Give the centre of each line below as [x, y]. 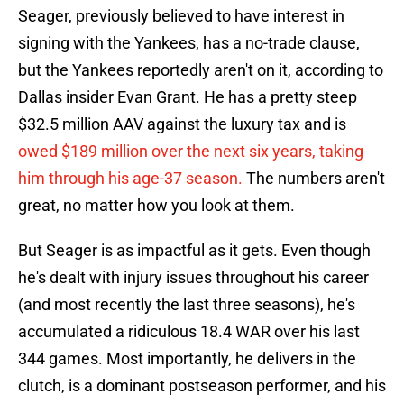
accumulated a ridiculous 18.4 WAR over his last [189, 332]
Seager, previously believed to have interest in [181, 16]
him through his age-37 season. [130, 179]
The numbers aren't [314, 179]
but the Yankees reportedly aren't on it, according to [201, 70]
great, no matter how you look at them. [156, 206]
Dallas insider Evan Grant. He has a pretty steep [188, 97]
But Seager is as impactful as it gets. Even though [194, 251]
